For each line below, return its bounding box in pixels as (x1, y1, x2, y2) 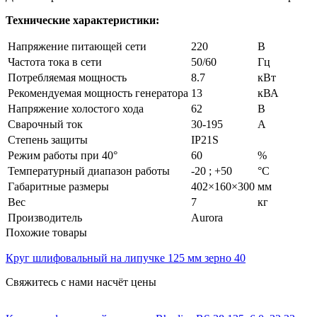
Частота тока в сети (8, 55, 102, 68)
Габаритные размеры (8, 180, 109, 192)
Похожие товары (6, 226, 87, 238)
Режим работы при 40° (8, 149, 117, 161)
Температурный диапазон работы (8, 164, 170, 177)
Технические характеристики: (6, 13, 159, 26)
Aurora (191, 211, 223, 224)
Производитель (8, 211, 82, 224)
